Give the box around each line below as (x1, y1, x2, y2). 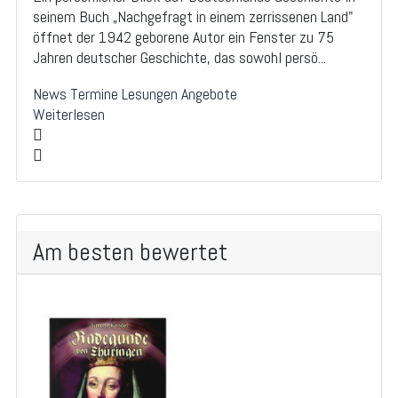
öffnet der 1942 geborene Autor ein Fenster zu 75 (33, 27, 334, 48)
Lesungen (122, 84, 178, 105)
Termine (70, 84, 118, 105)
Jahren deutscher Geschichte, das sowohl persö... (33, 47, 326, 68)
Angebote (181, 84, 237, 105)
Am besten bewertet (33, 236, 227, 268)
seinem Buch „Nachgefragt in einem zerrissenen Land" (33, 6, 354, 28)
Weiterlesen (33, 104, 105, 125)
